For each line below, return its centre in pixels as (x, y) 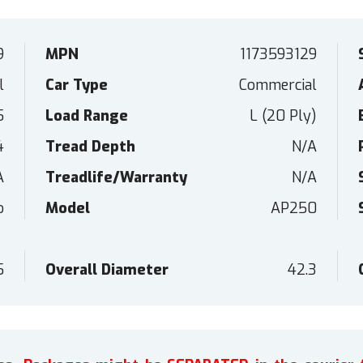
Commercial (278, 85)
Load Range (86, 116)
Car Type (76, 85)
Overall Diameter (107, 270)
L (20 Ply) (284, 116)
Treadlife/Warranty (116, 178)
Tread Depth (90, 147)
